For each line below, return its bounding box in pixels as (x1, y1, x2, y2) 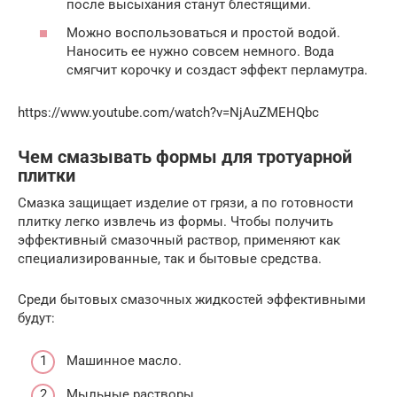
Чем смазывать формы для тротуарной (18, 147, 352, 168)
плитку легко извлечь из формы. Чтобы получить (18, 213, 333, 230)
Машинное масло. (66, 353, 182, 370)
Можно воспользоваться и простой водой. (66, 24, 340, 41)
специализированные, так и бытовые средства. (18, 250, 322, 267)
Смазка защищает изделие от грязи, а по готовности (18, 194, 354, 211)
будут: (18, 309, 55, 326)
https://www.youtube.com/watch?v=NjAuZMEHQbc (18, 104, 319, 121)
